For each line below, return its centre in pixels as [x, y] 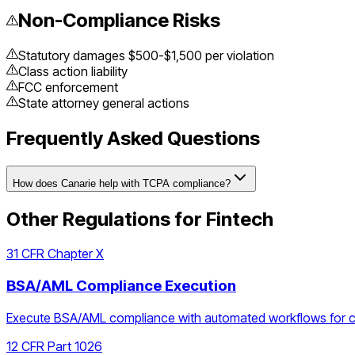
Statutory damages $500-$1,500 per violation [146, 55]
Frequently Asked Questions [133, 138]
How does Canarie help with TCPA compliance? [122, 183]
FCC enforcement [68, 87]
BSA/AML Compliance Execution [121, 286]
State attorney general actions [104, 103]
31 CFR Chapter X [55, 254]
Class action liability [73, 71]
